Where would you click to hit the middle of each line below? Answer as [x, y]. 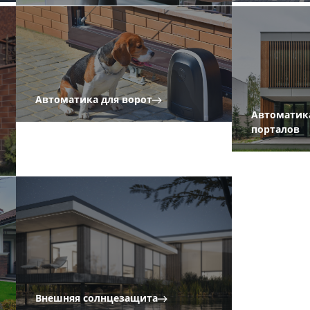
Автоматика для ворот [94, 100]
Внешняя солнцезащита [97, 298]
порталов [275, 130]
